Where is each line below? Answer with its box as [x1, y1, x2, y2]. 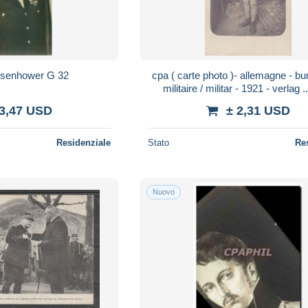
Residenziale [56, 137, 111, 148]
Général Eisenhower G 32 [46, 69, 69, 81]
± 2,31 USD [226, 103, 291, 118]
